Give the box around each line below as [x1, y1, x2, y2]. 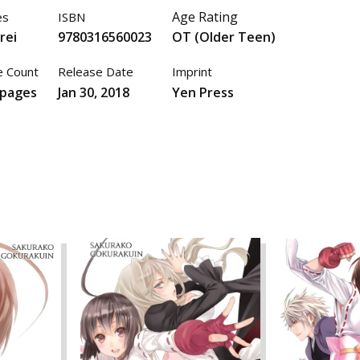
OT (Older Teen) [171, 28, 276, 47]
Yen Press [171, 83, 234, 101]
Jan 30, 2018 [58, 83, 130, 101]
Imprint [171, 63, 212, 80]
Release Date [58, 63, 134, 80]
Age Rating [171, 7, 238, 26]
